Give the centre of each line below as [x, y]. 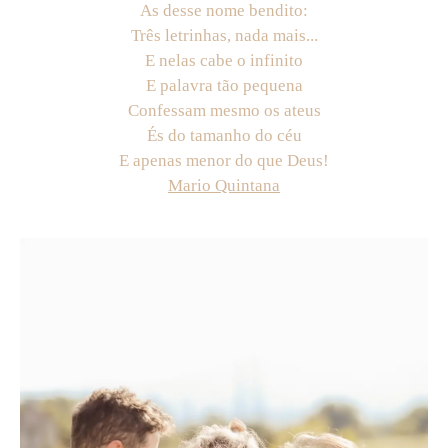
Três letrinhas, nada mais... [224, 36]
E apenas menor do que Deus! [224, 161]
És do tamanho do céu [224, 136]
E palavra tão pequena [224, 86]
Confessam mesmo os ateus [224, 111]
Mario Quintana [224, 186]
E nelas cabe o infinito [224, 61]
